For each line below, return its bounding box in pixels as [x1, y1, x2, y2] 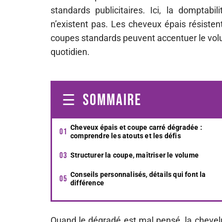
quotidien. [51, 47, 90, 57]
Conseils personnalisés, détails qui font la [70, 170, 206, 178]
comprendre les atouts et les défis [70, 132, 181, 140]
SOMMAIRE [83, 91, 142, 110]
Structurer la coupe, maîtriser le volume [70, 151, 199, 159]
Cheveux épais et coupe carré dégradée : [70, 123, 202, 131]
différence [70, 179, 104, 187]
